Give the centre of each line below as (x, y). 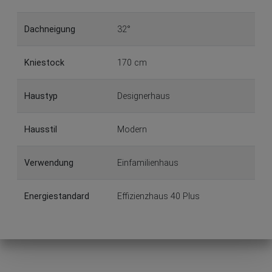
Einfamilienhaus (148, 163)
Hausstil (41, 129)
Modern (132, 129)
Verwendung (49, 163)
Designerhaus (144, 96)
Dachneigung (50, 29)
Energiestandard (57, 196)
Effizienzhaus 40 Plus (158, 196)
